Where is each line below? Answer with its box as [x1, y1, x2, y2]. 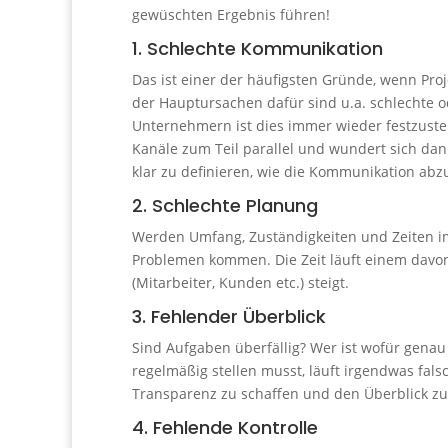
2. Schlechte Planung [132, 193, 318, 219]
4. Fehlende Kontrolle [132, 415, 318, 441]
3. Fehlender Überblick [132, 304, 326, 330]
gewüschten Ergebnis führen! [132, 5, 330, 25]
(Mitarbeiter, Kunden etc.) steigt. [132, 273, 349, 293]
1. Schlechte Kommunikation [132, 36, 383, 62]
